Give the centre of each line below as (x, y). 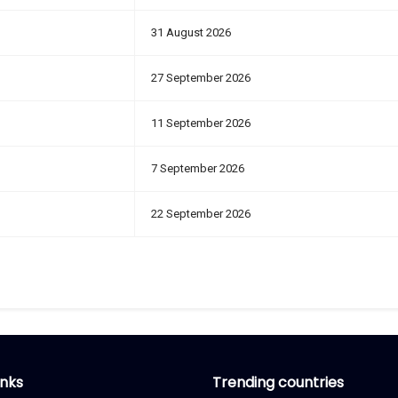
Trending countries (278, 382)
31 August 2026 (191, 32)
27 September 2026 (201, 78)
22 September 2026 (201, 214)
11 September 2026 (201, 123)
